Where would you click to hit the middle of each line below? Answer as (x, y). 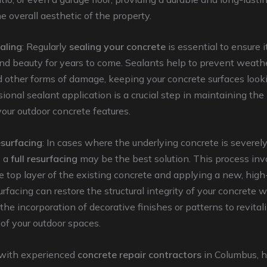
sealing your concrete (117, 47)
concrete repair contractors (139, 254)
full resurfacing (44, 158)
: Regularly (46, 47)
